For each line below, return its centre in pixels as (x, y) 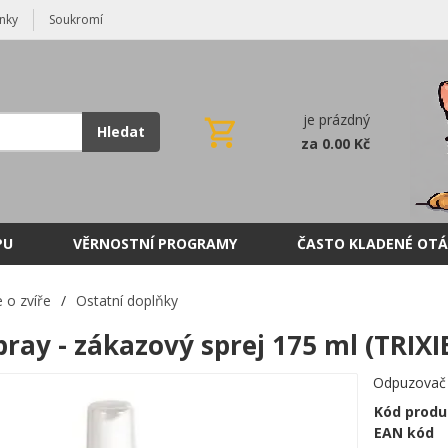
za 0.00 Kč (335, 143)
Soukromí (76, 19)
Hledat (121, 131)
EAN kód (404, 432)
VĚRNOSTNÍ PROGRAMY (155, 243)
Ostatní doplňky (126, 300)
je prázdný (336, 119)
